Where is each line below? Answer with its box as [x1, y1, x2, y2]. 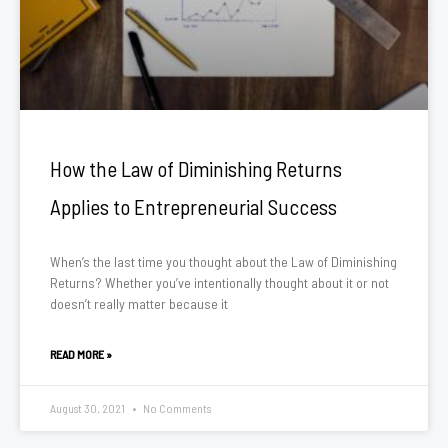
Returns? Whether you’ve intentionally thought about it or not [50, 274, 389, 291]
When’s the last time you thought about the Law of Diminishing [50, 253, 397, 270]
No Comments [141, 401, 211, 415]
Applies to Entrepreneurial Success [50, 194, 337, 219]
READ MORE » [50, 347, 112, 361]
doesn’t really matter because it [50, 295, 228, 312]
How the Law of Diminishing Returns [50, 156, 342, 181]
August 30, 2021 [50, 401, 127, 415]
